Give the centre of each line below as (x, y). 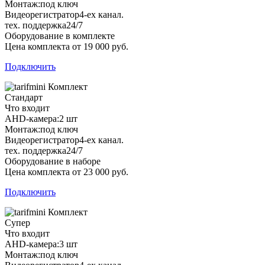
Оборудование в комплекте (60, 35)
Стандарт (24, 97)
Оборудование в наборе (53, 161)
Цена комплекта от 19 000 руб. (67, 46)
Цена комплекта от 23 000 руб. (67, 172)
